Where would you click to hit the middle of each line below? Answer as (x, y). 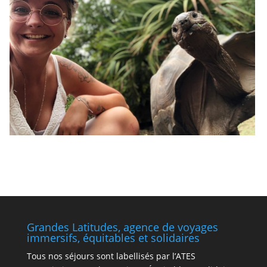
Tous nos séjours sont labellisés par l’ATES (111, 256)
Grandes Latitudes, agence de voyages (122, 227)
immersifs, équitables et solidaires (113, 237)
